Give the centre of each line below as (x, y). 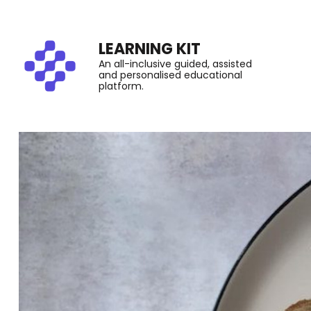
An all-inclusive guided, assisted (176, 64)
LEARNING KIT (150, 49)
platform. (121, 86)
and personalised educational (171, 75)
